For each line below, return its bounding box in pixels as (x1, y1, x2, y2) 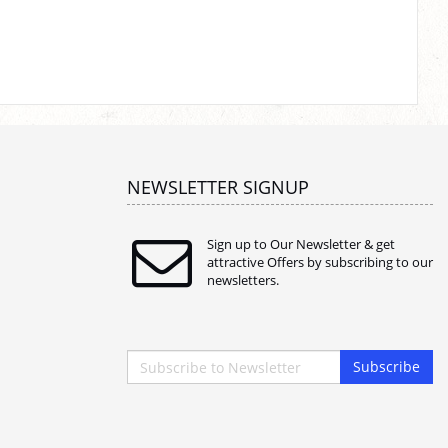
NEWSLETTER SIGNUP (127, 175, 309, 199)
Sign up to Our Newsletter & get (207, 235, 395, 253)
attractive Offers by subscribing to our (207, 253, 433, 271)
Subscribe (353, 357, 420, 376)
